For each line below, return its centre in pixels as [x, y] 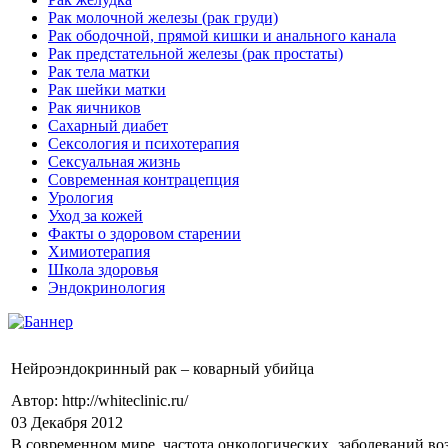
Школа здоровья [103, 269]
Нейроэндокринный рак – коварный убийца [162, 368]
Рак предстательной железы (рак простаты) [195, 53]
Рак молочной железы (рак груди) [163, 17]
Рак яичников [94, 107]
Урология [80, 197]
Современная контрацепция [143, 179]
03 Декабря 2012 [67, 422]
